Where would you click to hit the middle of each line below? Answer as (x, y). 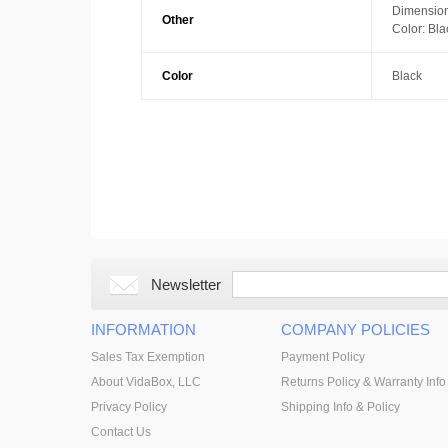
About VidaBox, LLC (145, 382)
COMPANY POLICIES (355, 330)
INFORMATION (143, 330)
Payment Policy (322, 357)
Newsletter (185, 285)
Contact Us (120, 432)
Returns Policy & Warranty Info (363, 382)
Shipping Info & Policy (340, 407)
